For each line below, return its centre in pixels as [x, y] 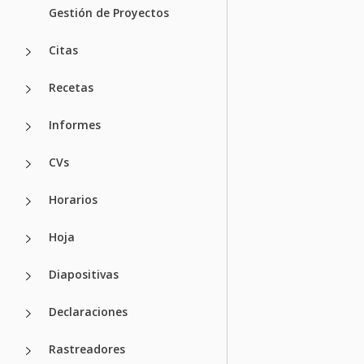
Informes [75, 124]
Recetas [71, 87]
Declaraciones [88, 311]
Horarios [73, 199]
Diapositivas [84, 274]
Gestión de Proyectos [109, 12]
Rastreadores [87, 349]
